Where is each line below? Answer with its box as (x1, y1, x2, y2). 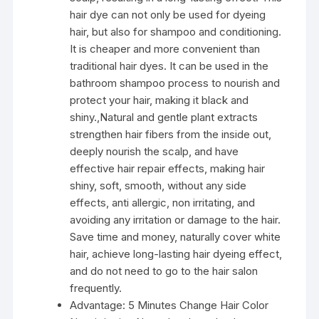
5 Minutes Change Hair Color (128, 298, 269, 312)
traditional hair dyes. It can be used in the (70, 58, 269, 73)
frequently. (70, 281, 122, 295)
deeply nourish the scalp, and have (70, 144, 239, 158)
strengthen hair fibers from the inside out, (70, 127, 272, 141)
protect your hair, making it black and (70, 93, 249, 107)
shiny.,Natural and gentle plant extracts (70, 110, 258, 124)
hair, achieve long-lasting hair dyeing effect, (70, 246, 283, 261)
